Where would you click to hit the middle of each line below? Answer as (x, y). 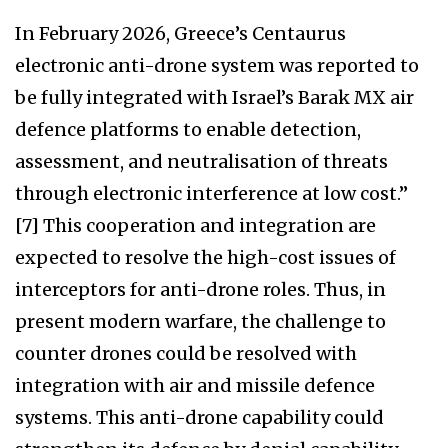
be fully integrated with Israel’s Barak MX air (214, 98)
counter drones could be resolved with (186, 354)
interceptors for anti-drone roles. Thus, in (200, 290)
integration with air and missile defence (195, 386)
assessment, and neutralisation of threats (201, 162)
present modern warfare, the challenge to (200, 322)
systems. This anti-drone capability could (199, 418)
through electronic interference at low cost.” (211, 194)
